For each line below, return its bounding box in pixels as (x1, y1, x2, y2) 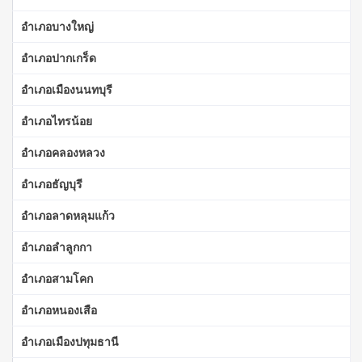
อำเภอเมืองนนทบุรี (21, 81, 112, 97)
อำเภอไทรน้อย (21, 112, 92, 128)
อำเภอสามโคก (21, 270, 93, 286)
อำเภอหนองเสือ (21, 301, 97, 318)
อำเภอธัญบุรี (21, 175, 82, 192)
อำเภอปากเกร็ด (21, 49, 96, 65)
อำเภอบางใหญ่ (21, 18, 94, 34)
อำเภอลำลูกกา (21, 238, 92, 255)
